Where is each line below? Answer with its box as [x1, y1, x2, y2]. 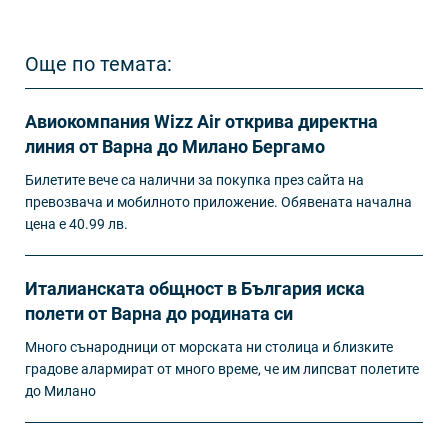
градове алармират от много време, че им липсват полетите [25, 360, 419, 377]
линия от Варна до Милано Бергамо [25, 135, 325, 157]
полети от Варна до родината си [25, 302, 293, 324]
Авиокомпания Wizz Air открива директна [25, 110, 378, 132]
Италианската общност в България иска [25, 277, 365, 299]
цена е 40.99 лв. [25, 215, 128, 232]
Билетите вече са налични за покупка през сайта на [25, 171, 364, 188]
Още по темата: [25, 51, 172, 76]
